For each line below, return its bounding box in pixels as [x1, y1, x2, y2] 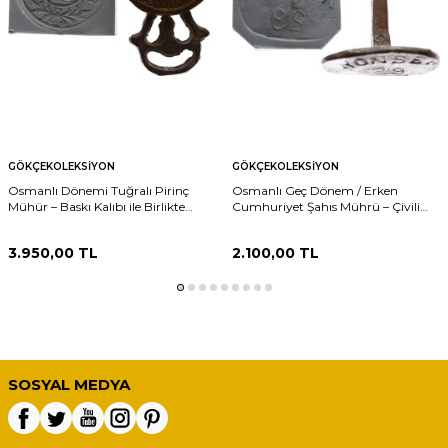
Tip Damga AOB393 [231, 214, 351, 230]
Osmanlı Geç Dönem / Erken [231, 182, 398, 198]
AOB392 [8, 214, 58, 230]
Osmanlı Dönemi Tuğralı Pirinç [8, 182, 189, 198]
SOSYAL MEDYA [8, 374, 130, 394]
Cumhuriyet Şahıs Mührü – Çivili [231, 198, 420, 214]
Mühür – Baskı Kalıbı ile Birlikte [8, 198, 185, 214]
